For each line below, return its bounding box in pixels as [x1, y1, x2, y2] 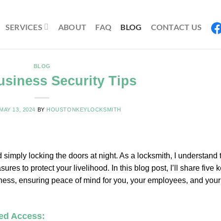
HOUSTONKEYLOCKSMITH [46, 106, 121, 112]
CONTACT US [150, 22, 202, 32]
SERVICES [5, 22, 43, 32]
